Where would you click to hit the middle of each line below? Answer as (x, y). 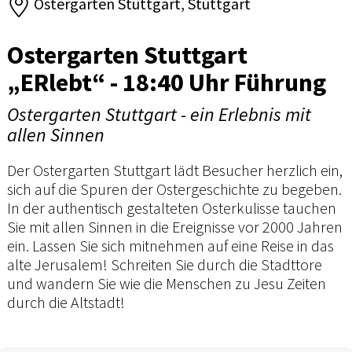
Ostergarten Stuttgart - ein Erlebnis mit (159, 114)
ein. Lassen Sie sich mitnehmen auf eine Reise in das (170, 245)
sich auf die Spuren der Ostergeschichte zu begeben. (174, 189)
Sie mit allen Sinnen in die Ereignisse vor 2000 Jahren (175, 226)
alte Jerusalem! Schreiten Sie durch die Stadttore (165, 264)
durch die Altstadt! (66, 302)
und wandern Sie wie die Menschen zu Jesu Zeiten (167, 283)
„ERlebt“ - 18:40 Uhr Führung (167, 82)
